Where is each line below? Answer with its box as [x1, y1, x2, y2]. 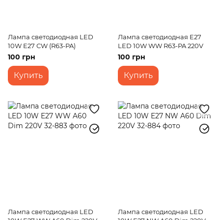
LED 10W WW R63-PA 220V [118, 42, 203, 50]
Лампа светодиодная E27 [118, 33, 201, 41]
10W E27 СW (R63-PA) [8, 42, 76, 50]
